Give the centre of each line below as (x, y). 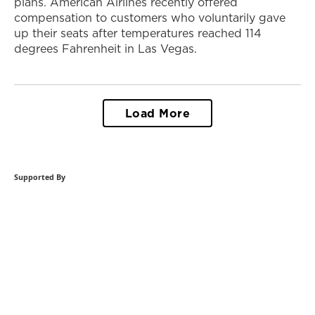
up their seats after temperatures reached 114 (138, 33)
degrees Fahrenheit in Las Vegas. (105, 49)
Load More (157, 114)
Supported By (40, 178)
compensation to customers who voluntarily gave (150, 18)
